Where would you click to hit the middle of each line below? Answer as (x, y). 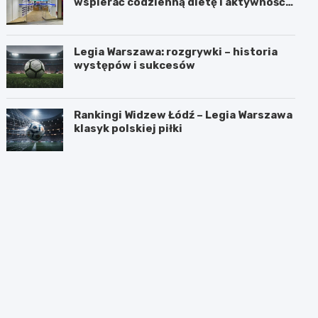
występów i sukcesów (135, 65)
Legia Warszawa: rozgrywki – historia (176, 51)
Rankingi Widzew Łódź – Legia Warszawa (183, 115)
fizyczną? (100, 15)
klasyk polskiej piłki (128, 128)
